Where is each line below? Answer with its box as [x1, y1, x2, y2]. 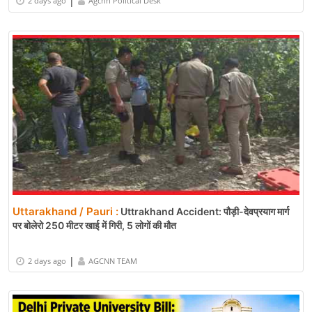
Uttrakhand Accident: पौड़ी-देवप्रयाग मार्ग [118, 205, 289, 218]
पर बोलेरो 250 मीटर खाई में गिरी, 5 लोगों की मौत [13, 219, 176, 232]
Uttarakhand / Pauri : [13, 205, 118, 219]
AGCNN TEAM [88, 255, 137, 266]
